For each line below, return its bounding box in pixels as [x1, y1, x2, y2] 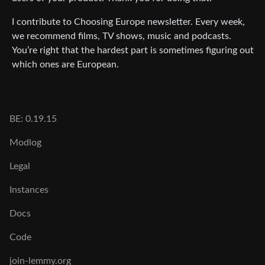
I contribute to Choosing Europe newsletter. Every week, [12, 17, 245, 27]
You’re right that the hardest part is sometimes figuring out [12, 46, 254, 56]
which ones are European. [12, 60, 119, 70]
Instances [9, 185, 49, 195]
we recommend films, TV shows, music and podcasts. [12, 31, 231, 41]
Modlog [9, 138, 41, 148]
